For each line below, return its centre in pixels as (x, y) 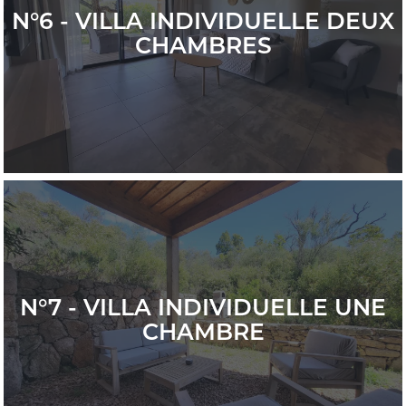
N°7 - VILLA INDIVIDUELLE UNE (203, 307)
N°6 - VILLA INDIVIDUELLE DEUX (203, 21)
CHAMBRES (203, 45)
